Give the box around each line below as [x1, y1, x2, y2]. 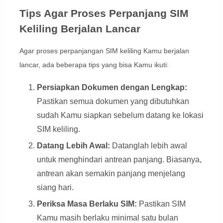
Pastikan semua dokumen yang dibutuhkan [36, 97, 189, 106]
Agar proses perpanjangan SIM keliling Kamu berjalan [19, 47, 189, 55]
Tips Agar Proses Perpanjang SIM [19, 7, 189, 19]
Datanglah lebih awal [110, 141, 187, 150]
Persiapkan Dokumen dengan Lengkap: [36, 83, 187, 92]
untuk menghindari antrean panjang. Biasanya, [36, 155, 202, 164]
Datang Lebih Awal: [36, 141, 110, 150]
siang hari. [36, 183, 74, 192]
